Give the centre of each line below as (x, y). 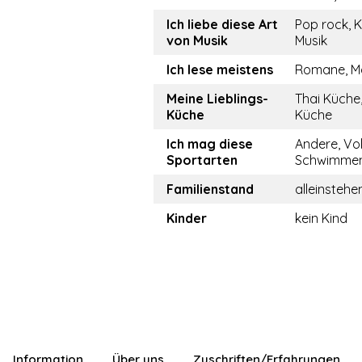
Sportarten (202, 160)
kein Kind (321, 219)
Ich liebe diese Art (222, 25)
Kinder (187, 219)
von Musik (197, 41)
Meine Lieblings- (217, 99)
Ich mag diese (210, 144)
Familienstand (210, 189)
